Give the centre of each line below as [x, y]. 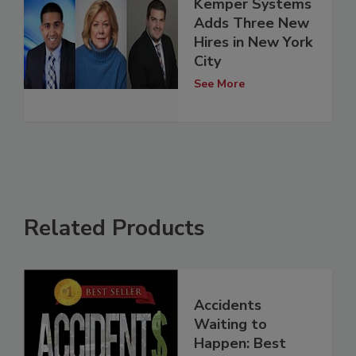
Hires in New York [253, 42]
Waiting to [230, 325]
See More [219, 83]
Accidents [228, 306]
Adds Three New [252, 23]
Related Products [114, 228]
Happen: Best [240, 344]
